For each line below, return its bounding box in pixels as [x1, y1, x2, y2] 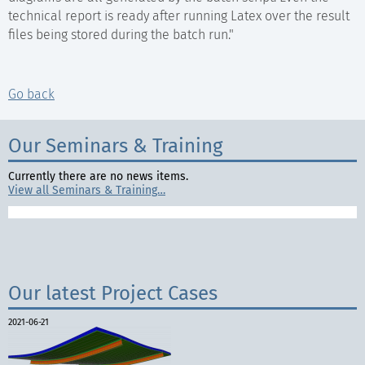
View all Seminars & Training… [8, 183, 165, 197]
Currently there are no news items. [8, 169, 188, 183]
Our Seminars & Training [8, 134, 222, 157]
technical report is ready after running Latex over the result [8, 8, 350, 24]
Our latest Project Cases [8, 282, 218, 305]
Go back [8, 86, 55, 102]
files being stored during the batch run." [8, 27, 234, 42]
